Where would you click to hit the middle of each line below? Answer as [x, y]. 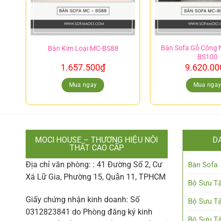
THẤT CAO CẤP [96, 148]
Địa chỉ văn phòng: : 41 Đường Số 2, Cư [94, 165]
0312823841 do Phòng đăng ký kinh [89, 212]
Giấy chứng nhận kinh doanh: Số [83, 200]
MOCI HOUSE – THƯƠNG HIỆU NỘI [97, 140]
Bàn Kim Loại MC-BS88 [83, 49]
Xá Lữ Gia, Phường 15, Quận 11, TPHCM [96, 177]
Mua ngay [83, 85]
